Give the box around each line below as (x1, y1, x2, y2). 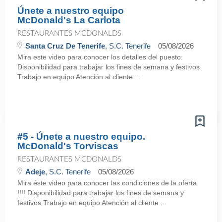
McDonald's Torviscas (17, 141, 118, 151)
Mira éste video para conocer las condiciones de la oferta (17, 179, 197, 187)
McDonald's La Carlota (17, 15, 120, 25)
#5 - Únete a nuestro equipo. (17, 131, 145, 142)
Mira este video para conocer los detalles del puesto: (17, 53, 183, 61)
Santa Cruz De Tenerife (25, 42, 105, 50)
